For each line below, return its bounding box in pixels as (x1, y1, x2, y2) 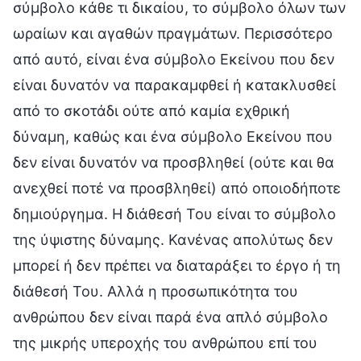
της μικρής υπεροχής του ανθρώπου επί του (13, 334, 317, 351)
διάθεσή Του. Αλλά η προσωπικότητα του (13, 282, 298, 300)
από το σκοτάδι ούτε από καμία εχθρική (13, 102, 290, 119)
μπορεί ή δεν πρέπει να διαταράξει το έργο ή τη (13, 256, 341, 274)
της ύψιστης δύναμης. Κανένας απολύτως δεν (13, 230, 333, 248)
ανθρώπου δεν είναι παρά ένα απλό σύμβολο (13, 308, 328, 326)
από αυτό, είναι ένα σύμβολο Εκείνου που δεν (13, 50, 334, 68)
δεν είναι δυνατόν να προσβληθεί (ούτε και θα (13, 153, 334, 171)
